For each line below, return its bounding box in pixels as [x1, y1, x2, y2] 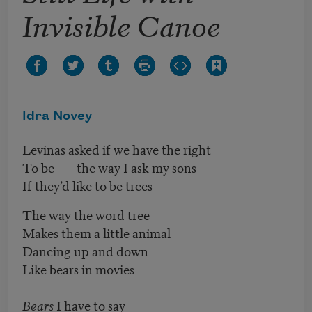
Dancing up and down [22, 241, 148, 260]
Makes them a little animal [22, 223, 171, 242]
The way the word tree [22, 205, 150, 224]
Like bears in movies [22, 259, 134, 279]
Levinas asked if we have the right [22, 139, 211, 159]
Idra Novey [22, 109, 92, 124]
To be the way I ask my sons [22, 157, 196, 177]
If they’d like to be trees [22, 175, 172, 195]
